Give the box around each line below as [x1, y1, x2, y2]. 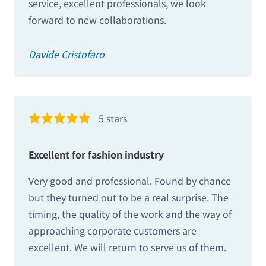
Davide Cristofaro [28, 47, 104, 62]
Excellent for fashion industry [28, 147, 164, 162]
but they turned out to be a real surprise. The [28, 190, 229, 205]
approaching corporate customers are [28, 223, 197, 238]
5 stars [99, 111, 128, 126]
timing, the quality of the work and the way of [28, 207, 232, 221]
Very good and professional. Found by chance [28, 173, 231, 188]
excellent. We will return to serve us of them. [28, 240, 226, 255]
